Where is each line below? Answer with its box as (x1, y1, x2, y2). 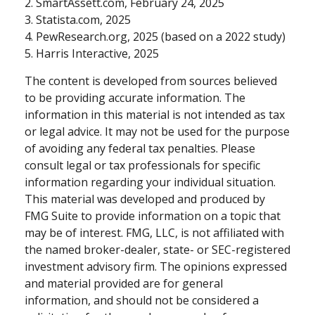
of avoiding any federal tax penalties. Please (25, 140, 255, 156)
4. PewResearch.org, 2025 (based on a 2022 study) (25, 28, 285, 44)
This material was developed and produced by (25, 191, 265, 207)
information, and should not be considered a (25, 292, 259, 308)
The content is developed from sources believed (25, 72, 277, 89)
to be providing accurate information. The (25, 89, 245, 105)
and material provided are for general (25, 275, 223, 291)
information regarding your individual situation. (25, 174, 276, 190)
